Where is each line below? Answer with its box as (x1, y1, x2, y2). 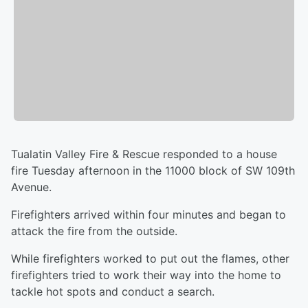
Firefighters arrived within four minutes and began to (11, 208, 286, 222)
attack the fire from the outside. (11, 224, 177, 239)
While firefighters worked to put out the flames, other (11, 252, 289, 266)
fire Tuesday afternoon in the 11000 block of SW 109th (11, 164, 295, 178)
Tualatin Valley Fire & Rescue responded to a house (11, 147, 277, 162)
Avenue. (11, 180, 52, 195)
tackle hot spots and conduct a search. (11, 285, 214, 299)
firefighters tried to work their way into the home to (11, 268, 281, 283)
